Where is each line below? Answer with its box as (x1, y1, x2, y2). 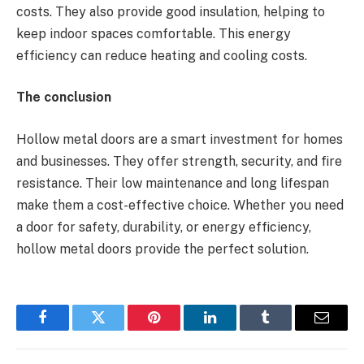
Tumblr (264, 322, 308, 337)
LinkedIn (208, 322, 262, 337)
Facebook (41, 322, 98, 337)
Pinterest (153, 322, 205, 337)
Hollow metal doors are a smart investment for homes (16, 131, 343, 147)
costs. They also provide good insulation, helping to (16, 3, 325, 19)
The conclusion (16, 89, 115, 106)
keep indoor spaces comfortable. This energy (16, 25, 291, 41)
